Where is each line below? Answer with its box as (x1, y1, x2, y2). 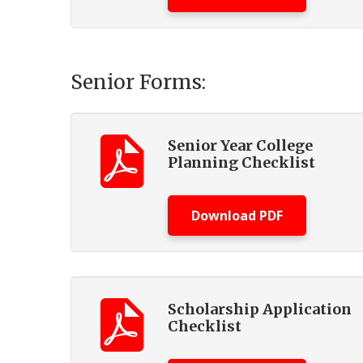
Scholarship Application (168, 300, 352, 318)
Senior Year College (168, 136, 313, 155)
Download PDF (191, 207, 283, 224)
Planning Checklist (168, 153, 315, 172)
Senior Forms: (70, 70, 206, 95)
